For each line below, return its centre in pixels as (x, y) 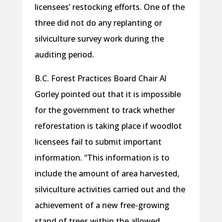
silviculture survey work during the (99, 39)
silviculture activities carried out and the (110, 190)
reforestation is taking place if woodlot (108, 126)
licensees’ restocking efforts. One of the (110, 7)
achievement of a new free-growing (102, 205)
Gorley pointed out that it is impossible (108, 94)
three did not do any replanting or (98, 23)
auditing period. (64, 55)
